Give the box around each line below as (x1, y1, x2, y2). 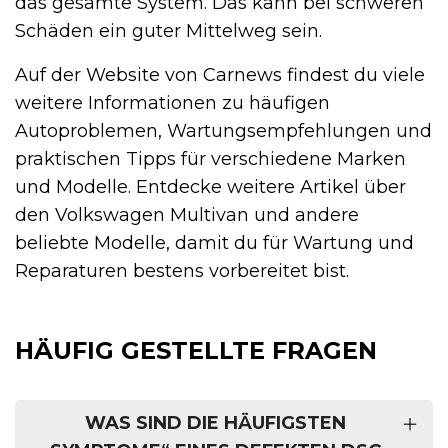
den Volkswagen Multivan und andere (15, 203, 359, 226)
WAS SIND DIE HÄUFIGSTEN (84, 411, 346, 434)
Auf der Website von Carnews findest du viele (15, 63, 425, 86)
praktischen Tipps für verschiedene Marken (15, 147, 406, 170)
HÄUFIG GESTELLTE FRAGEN (15, 335, 377, 365)
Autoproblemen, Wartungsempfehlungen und (15, 119, 432, 142)
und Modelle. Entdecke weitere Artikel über (15, 175, 406, 198)
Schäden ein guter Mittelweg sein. (15, 19, 322, 42)
